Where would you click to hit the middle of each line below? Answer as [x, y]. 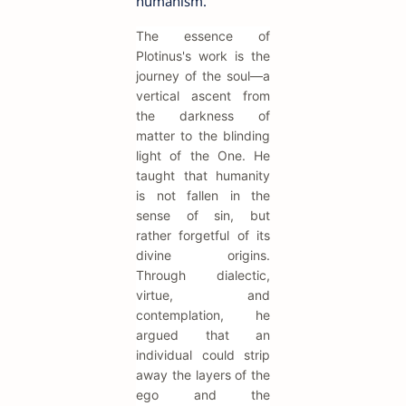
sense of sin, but [203, 216]
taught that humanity [203, 176]
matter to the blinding [203, 136]
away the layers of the [203, 375]
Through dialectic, [203, 275]
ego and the [203, 395]
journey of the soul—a [203, 76]
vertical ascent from [203, 96]
